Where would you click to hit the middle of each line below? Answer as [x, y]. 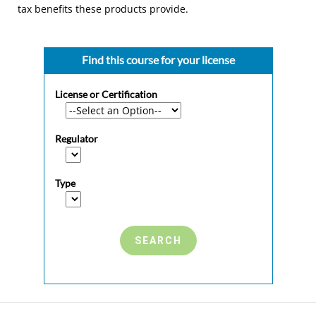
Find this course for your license [158, 59]
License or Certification [107, 95]
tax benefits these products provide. [103, 8]
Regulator [77, 139]
